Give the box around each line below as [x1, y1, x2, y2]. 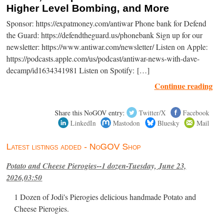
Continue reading [154, 80, 213, 91]
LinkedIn [70, 118, 96, 128]
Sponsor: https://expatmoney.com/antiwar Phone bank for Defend [6, 18, 207, 29]
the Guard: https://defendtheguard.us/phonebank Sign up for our [6, 29, 203, 41]
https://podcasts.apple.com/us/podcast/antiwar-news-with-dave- [6, 53, 200, 64]
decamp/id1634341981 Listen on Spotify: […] [6, 65, 150, 76]
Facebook [182, 108, 209, 117]
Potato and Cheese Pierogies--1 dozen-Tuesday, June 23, [6, 160, 187, 171]
